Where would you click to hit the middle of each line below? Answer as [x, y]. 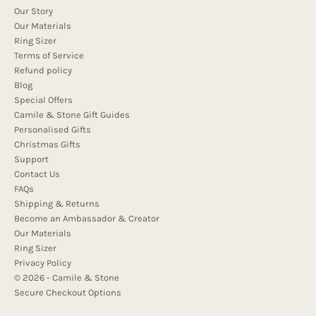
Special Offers [43, 100]
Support [31, 159]
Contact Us [37, 174]
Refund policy [43, 71]
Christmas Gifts [47, 145]
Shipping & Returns [57, 204]
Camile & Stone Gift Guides [72, 115]
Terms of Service [49, 56]
